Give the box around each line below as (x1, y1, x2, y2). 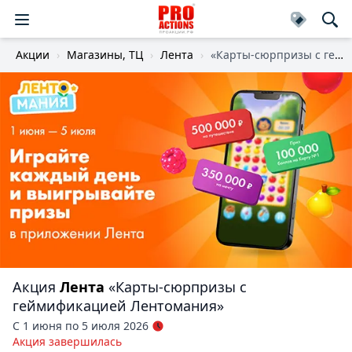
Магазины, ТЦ (67, 47, 143, 62)
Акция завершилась (13, 334, 122, 350)
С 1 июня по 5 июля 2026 (13, 318, 148, 334)
